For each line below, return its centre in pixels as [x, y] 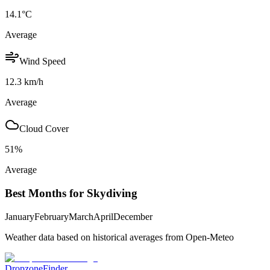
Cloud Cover [44, 129]
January [20, 216]
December [133, 216]
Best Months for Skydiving [71, 193]
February [52, 216]
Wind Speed [42, 61]
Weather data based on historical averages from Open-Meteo [119, 237]
